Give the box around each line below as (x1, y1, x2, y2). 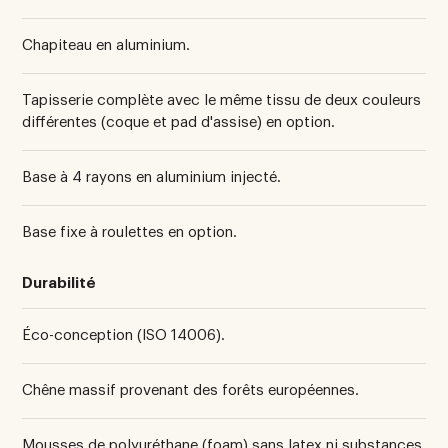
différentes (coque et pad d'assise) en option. (22, 114, 336, 130)
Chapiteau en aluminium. (22, 37, 191, 53)
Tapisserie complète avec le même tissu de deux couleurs (22, 92, 422, 108)
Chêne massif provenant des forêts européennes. (22, 382, 360, 398)
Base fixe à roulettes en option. (22, 224, 238, 240)
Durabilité (22, 275, 97, 291)
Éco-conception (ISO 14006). (22, 327, 226, 343)
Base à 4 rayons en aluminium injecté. (22, 169, 282, 185)
